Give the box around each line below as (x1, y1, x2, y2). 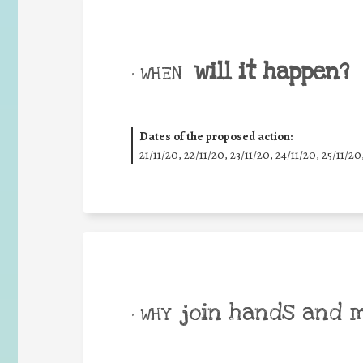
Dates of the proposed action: (139, 128, 293, 144)
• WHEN (131, 62, 181, 85)
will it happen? (194, 56, 349, 88)
